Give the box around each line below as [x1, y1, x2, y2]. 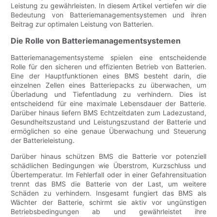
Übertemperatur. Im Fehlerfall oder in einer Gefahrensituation [11, 170, 206, 179]
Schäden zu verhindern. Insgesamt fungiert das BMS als [11, 189, 206, 198]
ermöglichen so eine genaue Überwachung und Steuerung [11, 127, 206, 136]
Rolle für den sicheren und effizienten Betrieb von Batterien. [11, 62, 206, 71]
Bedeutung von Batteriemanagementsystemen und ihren [11, 11, 206, 19]
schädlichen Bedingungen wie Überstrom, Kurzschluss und [11, 161, 206, 170]
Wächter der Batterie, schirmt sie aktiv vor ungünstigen [11, 198, 206, 207]
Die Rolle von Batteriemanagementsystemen [11, 36, 181, 46]
